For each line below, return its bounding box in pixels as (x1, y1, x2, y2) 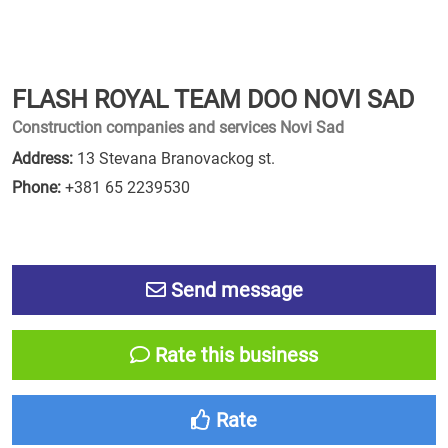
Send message (165, 278, 303, 302)
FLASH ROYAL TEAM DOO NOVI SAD (12, 85, 414, 114)
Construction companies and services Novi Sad (12, 118, 344, 137)
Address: (12, 149, 73, 168)
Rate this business (150, 343, 318, 367)
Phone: (12, 178, 61, 197)
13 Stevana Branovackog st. (73, 149, 275, 168)
